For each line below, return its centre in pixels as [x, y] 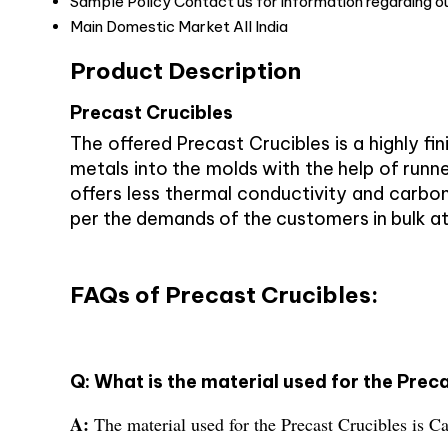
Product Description [185, 70]
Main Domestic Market [150, 27]
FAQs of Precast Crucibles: [224, 295]
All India [260, 27]
